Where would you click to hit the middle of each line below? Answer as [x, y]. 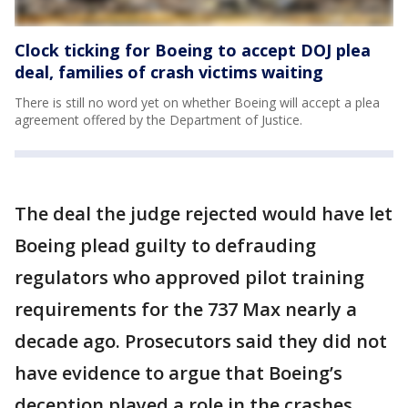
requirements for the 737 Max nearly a [186, 309]
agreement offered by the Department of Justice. [158, 119]
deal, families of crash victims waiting [169, 71]
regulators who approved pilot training [189, 277]
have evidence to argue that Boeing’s [178, 372]
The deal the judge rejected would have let [204, 213]
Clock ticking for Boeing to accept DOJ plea [193, 50]
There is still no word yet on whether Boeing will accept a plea [197, 102]
